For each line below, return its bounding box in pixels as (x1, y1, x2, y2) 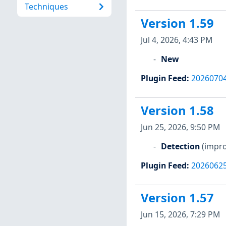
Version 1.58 (140, 102, 214, 119)
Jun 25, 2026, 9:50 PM (140, 121, 220, 133)
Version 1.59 (140, 15, 214, 32)
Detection (160, 140, 200, 152)
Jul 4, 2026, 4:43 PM (140, 34, 212, 45)
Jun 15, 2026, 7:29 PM (140, 208, 220, 220)
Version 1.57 (140, 190, 214, 206)
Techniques (24, 1, 68, 13)
